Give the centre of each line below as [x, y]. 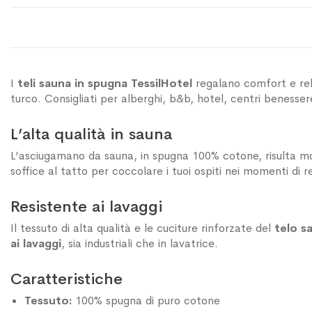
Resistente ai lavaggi [86, 206]
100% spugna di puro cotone [146, 300]
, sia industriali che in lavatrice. [140, 243]
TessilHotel [162, 83]
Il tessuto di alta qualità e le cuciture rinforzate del [142, 228]
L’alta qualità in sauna [91, 134]
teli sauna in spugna [72, 83]
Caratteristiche [67, 279]
